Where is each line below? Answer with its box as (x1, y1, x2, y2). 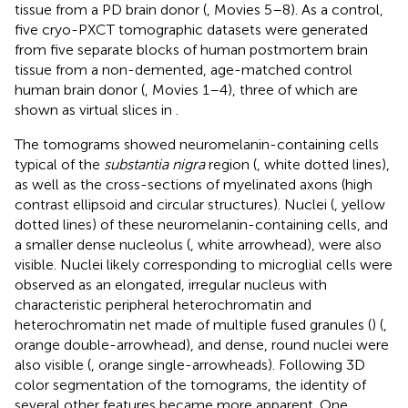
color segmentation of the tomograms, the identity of (15, 375, 366, 393)
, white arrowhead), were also (190, 235, 382, 253)
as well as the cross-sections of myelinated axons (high (15, 175, 372, 193)
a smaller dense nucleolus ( (15, 235, 190, 253)
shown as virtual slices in (15, 100, 176, 118)
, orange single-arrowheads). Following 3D (91, 355, 365, 373)
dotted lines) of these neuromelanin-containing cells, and (15, 215, 388, 233)
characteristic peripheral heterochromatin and (15, 295, 311, 313)
